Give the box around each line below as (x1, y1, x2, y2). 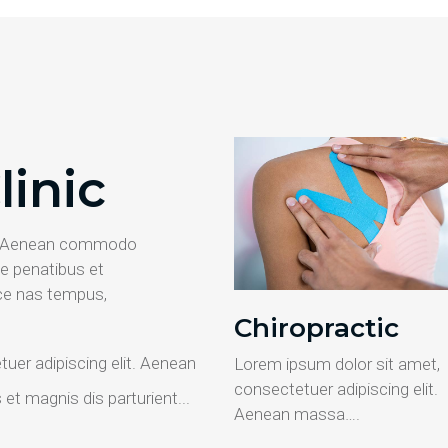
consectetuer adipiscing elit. (234, 378, 438, 399)
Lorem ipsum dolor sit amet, (234, 353, 440, 374)
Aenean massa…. (234, 403, 360, 424)
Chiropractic (234, 311, 399, 344)
